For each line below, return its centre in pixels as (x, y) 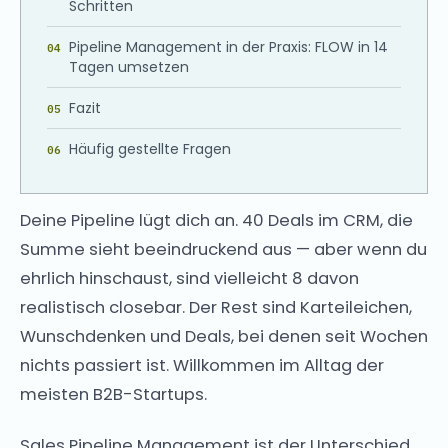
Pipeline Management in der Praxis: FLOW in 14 (228, 47)
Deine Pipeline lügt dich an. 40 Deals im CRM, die (216, 220)
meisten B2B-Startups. (113, 394)
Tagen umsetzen (129, 67)
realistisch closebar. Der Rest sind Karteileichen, (216, 307)
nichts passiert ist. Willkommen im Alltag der (202, 365)
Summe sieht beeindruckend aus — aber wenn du (223, 249)
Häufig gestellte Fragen (150, 149)
